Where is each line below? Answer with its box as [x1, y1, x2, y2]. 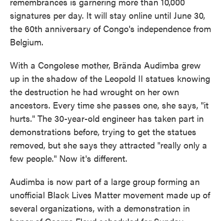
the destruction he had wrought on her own [10, 85, 179, 98]
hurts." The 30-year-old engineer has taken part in [10, 112, 204, 124]
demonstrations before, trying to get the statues [10, 125, 196, 138]
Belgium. [10, 36, 43, 48]
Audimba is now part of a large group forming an [10, 175, 200, 187]
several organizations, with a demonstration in [10, 202, 190, 214]
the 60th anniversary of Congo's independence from [10, 22, 211, 35]
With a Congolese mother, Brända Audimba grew [10, 59, 201, 71]
